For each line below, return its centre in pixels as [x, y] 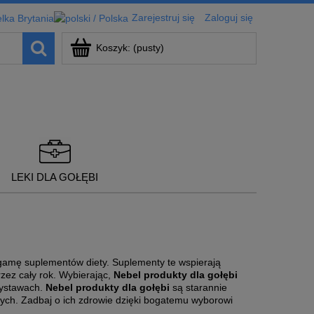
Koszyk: [113, 48]
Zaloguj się [229, 18]
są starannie [198, 288]
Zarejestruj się [163, 18]
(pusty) [149, 48]
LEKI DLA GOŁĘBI [54, 177]
